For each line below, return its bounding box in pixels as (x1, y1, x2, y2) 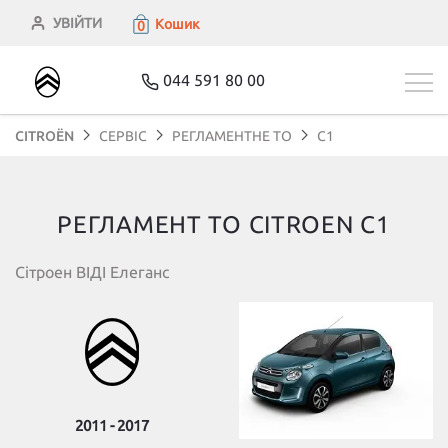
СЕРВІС (99, 128, 147, 144)
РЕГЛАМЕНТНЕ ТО (172, 128, 292, 144)
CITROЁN (15, 128, 74, 144)
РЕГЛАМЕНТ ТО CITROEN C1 (57, 211, 391, 238)
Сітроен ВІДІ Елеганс (15, 263, 169, 281)
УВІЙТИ (53, 15, 102, 31)
